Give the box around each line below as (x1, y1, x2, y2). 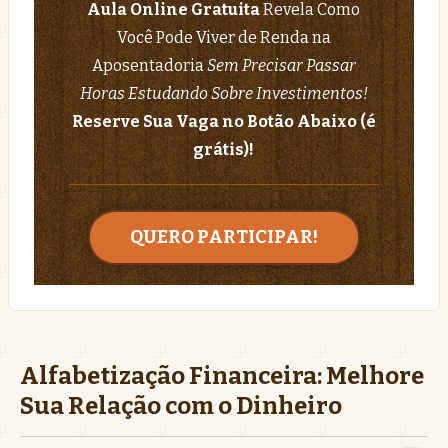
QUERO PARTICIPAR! (129, 226, 318, 248)
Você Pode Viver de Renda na (116, 28, 331, 47)
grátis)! (193, 140, 255, 159)
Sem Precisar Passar (206, 56, 356, 75)
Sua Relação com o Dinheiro (20, 392, 342, 420)
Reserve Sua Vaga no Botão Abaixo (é (71, 112, 376, 131)
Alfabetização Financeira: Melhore (20, 362, 424, 390)
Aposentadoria (91, 56, 207, 75)
